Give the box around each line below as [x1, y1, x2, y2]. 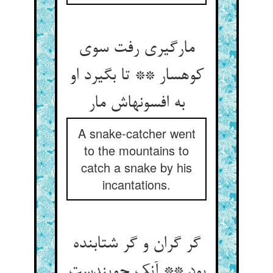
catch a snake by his [81, 158, 192, 176]
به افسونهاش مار [88, 94, 185, 113]
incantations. [102, 175, 171, 193]
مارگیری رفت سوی [79, 39, 194, 58]
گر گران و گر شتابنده [73, 235, 200, 254]
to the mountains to [84, 141, 189, 159]
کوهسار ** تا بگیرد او [69, 66, 204, 86]
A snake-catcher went [77, 124, 196, 142]
